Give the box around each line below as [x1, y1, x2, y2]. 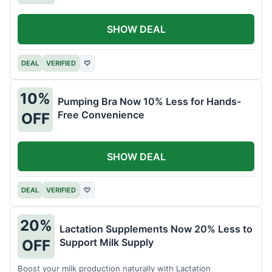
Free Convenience [58, 109, 144, 121]
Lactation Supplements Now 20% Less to [59, 222, 253, 235]
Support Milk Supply [59, 236, 154, 248]
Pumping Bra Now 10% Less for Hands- [58, 95, 241, 108]
